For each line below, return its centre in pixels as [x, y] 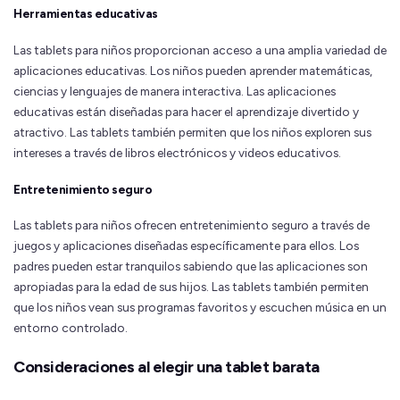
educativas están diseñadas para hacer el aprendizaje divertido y [186, 111]
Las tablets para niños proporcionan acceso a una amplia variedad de [200, 50]
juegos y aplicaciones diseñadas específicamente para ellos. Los [186, 245]
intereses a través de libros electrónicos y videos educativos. [177, 152]
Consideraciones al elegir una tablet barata [167, 367]
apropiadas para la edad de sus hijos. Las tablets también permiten [191, 286]
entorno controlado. [71, 327]
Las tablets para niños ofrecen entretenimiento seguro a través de [192, 225]
